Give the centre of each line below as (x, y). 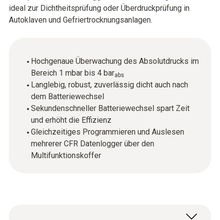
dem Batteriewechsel (68, 96)
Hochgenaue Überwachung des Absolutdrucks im (115, 61)
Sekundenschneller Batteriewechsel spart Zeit (110, 108)
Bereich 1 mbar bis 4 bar (73, 73)
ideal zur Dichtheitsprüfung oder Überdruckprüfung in (99, 8)
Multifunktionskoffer (66, 155)
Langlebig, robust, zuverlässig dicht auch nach (110, 85)
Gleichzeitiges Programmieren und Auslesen (108, 132)
